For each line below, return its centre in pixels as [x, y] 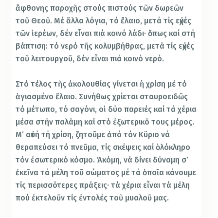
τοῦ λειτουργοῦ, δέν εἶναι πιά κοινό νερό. [90, 58]
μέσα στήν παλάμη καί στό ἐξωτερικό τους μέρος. [105, 122]
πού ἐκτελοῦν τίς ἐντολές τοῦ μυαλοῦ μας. [92, 198]
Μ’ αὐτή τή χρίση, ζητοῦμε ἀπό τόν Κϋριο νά [93, 134]
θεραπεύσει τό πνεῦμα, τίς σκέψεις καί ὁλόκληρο [103, 147]
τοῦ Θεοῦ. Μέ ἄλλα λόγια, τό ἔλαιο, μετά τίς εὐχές [104, 20]
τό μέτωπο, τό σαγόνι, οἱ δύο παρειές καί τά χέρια [106, 109]
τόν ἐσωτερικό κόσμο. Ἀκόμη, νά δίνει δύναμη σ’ [102, 160]
